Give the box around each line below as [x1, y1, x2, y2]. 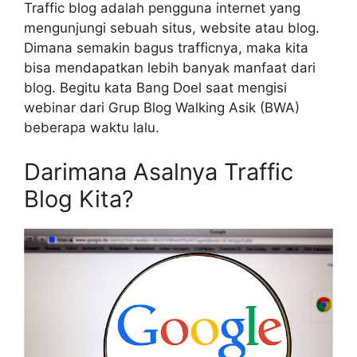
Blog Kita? [24, 184, 134, 213]
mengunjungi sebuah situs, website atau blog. [24, 20, 320, 37]
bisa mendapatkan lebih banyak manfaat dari [24, 60, 316, 76]
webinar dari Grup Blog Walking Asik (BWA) [24, 100, 300, 116]
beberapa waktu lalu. [24, 120, 159, 136]
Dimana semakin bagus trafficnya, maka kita [24, 40, 308, 57]
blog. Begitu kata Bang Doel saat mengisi [24, 80, 287, 96]
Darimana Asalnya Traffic [24, 157, 293, 186]
